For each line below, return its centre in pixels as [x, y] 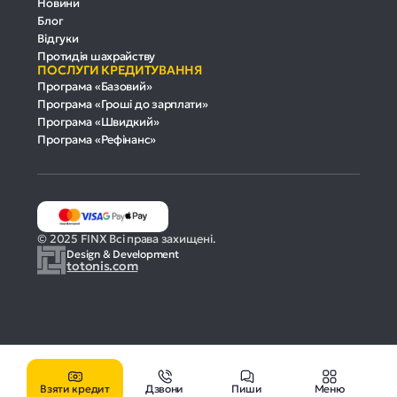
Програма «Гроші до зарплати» [123, 104]
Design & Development [123, 253]
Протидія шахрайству [97, 56]
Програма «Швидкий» [98, 121]
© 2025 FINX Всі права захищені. [127, 239]
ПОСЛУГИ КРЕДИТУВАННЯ [120, 70]
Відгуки [58, 38]
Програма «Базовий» [95, 86]
